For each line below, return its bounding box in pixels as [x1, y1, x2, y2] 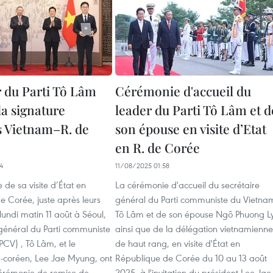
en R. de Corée [115, 139, 200, 156]
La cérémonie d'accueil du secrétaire [115, 179, 260, 191]
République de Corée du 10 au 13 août [115, 252, 267, 264]
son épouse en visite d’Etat [115, 120, 266, 137]
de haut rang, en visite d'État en [115, 237, 240, 249]
